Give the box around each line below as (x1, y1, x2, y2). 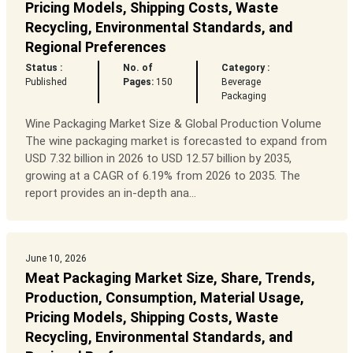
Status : (24, 62, 62, 74)
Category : (221, 62, 270, 74)
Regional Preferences (24, 39, 166, 56)
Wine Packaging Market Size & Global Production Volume (24, 117, 321, 132)
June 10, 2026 (24, 253, 87, 265)
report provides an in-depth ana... (24, 186, 196, 201)
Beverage (221, 76, 262, 88)
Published (24, 76, 67, 88)
